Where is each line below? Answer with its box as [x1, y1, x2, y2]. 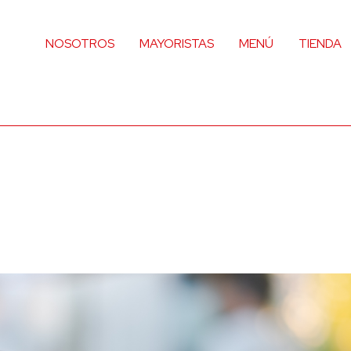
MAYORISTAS [139, 34, 214, 52]
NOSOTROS [45, 34, 114, 52]
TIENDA [299, 34, 342, 52]
